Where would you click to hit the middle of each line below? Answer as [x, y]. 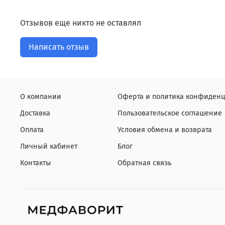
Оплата [32, 130]
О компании [41, 96]
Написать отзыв [59, 47]
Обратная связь [144, 163]
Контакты [36, 163]
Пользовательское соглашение [170, 113]
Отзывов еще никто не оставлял [81, 23]
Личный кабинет [49, 146]
